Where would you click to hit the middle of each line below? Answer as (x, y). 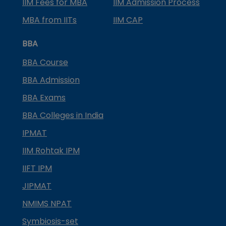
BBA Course (45, 62)
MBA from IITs (49, 20)
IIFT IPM (37, 168)
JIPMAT (37, 186)
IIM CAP (128, 20)
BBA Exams (44, 97)
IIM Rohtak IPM (51, 150)
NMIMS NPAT (47, 203)
